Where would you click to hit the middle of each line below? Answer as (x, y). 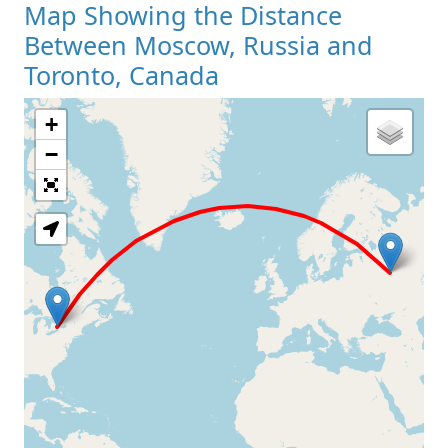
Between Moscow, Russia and (198, 44)
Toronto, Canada (121, 74)
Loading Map (224, 166)
